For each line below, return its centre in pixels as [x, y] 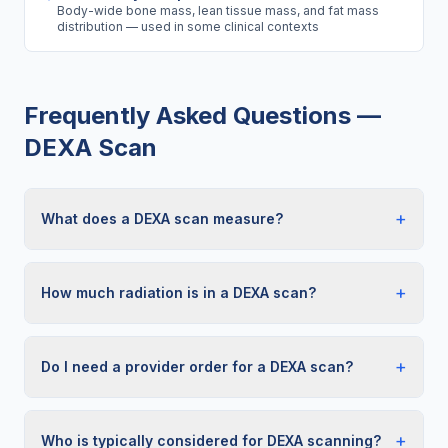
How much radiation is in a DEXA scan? [178, 292]
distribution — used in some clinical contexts [188, 26]
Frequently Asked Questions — [202, 115]
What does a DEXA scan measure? [162, 218]
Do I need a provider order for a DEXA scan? [197, 366]
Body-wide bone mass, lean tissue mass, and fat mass [218, 10]
